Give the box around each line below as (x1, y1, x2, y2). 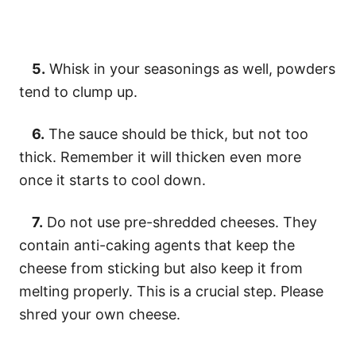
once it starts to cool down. (19, 171, 206, 188)
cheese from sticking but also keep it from (19, 259, 303, 277)
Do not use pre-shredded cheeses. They (43, 213, 317, 230)
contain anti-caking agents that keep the (19, 236, 295, 253)
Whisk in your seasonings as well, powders (45, 60, 335, 77)
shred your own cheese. (19, 305, 180, 323)
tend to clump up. (19, 83, 141, 100)
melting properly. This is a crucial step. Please (19, 282, 323, 300)
